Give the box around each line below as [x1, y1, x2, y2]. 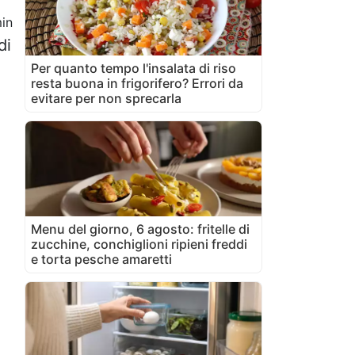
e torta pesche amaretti [31, 250, 172, 267]
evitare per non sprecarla [31, 90, 181, 106]
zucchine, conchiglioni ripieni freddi [31, 235, 247, 252]
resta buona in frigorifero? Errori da [31, 74, 243, 91]
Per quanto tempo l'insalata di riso [31, 59, 236, 76]
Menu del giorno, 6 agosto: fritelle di [31, 220, 250, 237]
